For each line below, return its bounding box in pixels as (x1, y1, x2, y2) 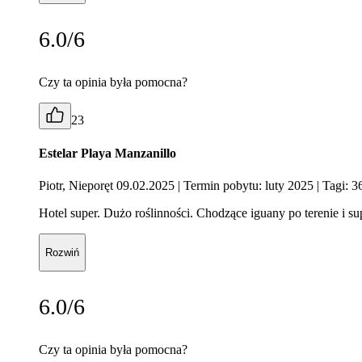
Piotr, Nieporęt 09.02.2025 (39, 178, 178, 192)
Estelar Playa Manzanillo (39, 146, 176, 161)
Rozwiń (45, 246, 79, 259)
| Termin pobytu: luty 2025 (178, 178, 314, 192)
